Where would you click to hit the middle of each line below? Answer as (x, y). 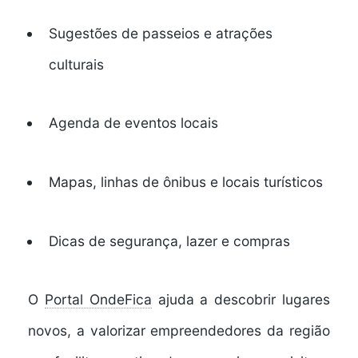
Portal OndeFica (98, 300)
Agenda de (86, 123)
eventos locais (171, 123)
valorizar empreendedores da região (210, 331)
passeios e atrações (207, 33)
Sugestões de (95, 33)
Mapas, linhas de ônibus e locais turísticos (185, 182)
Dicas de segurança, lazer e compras (169, 241)
